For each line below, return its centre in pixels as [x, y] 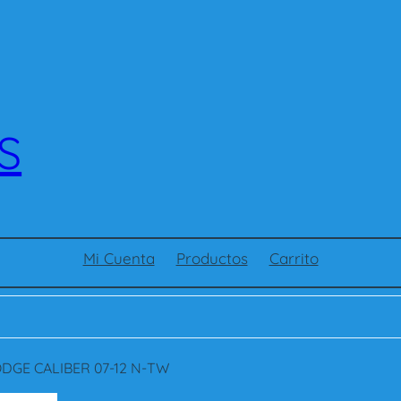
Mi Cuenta [119, 258]
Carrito [294, 258]
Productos [212, 258]
